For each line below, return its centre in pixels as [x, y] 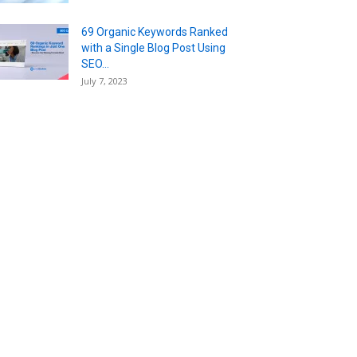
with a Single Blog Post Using [153, 47]
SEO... [95, 63]
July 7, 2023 [104, 80]
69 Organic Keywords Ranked [155, 31]
